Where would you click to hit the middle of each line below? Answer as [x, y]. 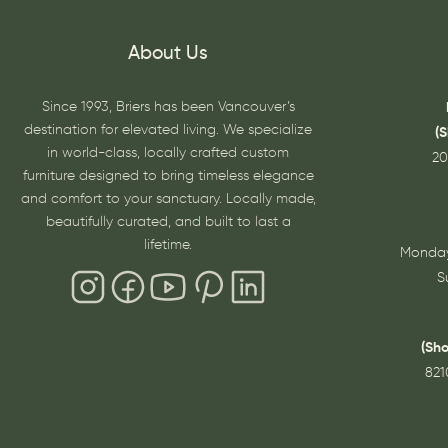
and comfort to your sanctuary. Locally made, [168, 199]
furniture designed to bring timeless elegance [168, 176]
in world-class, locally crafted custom [168, 153]
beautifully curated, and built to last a [168, 222]
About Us [168, 54]
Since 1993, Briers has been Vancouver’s [168, 107]
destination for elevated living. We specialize [168, 130]
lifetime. [168, 245]
